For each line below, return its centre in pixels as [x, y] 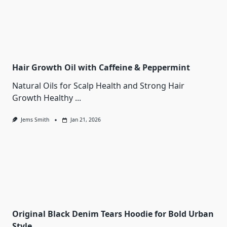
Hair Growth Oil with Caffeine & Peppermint [101, 68]
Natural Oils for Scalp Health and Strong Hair [98, 86]
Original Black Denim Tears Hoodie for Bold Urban [113, 214]
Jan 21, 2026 [85, 120]
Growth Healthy [43, 98]
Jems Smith [35, 120]
